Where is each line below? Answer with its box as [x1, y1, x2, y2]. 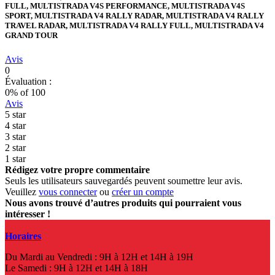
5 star [5, 109, 26, 120]
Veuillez [5, 187, 39, 198]
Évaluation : [5, 76, 52, 87]
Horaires [5, 231, 41, 242]
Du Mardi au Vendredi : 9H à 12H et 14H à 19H [5, 252, 193, 263]
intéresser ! [5, 209, 50, 220]
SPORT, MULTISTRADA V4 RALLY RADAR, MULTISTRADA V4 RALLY [5, 10, 264, 20]
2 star [5, 142, 26, 153]
